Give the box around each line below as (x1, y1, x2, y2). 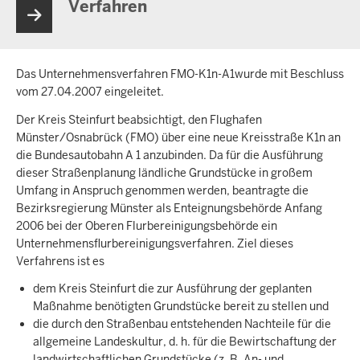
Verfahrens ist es (16, 253, 107, 268)
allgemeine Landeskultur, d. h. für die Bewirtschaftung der (33, 334, 337, 350)
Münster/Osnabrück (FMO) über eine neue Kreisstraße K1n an (16, 129, 341, 145)
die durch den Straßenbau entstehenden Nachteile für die (33, 317, 331, 332)
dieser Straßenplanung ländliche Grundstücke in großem (16, 165, 313, 180)
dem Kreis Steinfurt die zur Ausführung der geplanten (33, 281, 312, 297)
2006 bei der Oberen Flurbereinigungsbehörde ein (16, 218, 277, 233)
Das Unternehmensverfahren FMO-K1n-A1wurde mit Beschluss (16, 67, 344, 82)
